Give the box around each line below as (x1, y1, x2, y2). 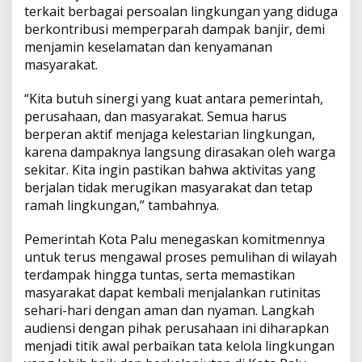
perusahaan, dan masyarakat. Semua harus (24, 107, 287, 126)
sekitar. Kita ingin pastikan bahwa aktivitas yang (24, 161, 316, 179)
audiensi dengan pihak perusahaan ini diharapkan (24, 319, 329, 338)
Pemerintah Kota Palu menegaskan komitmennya (24, 230, 325, 249)
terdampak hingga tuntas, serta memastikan (24, 266, 295, 284)
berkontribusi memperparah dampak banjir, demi (24, 20, 325, 39)
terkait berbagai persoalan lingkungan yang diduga (24, 2, 338, 21)
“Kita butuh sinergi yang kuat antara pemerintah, (24, 90, 323, 108)
